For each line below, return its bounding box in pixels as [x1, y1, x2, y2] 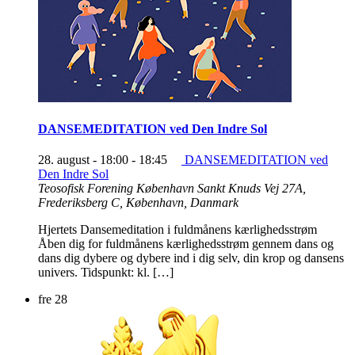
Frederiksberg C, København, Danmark [38, 196, 239, 210]
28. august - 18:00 [38, 153, 128, 167]
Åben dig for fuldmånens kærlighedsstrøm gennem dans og [38, 237, 334, 251]
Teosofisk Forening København [38, 181, 197, 196]
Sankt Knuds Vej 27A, [197, 181, 306, 196]
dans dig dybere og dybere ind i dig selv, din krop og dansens [38, 251, 344, 265]
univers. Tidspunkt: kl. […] [38, 265, 174, 280]
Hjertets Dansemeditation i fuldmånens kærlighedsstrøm [38, 223, 323, 237]
